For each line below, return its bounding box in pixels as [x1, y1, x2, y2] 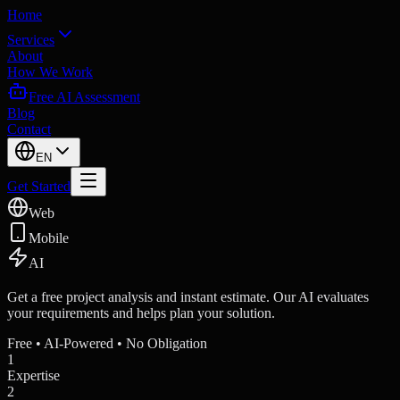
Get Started [7, 179, 71, 194]
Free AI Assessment [29, 89, 140, 104]
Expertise [7, 367, 60, 383]
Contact [7, 121, 51, 137]
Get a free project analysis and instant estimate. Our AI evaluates [7, 288, 369, 304]
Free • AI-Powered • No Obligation [7, 335, 207, 351]
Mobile [29, 230, 69, 246]
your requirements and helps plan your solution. [7, 304, 275, 321]
